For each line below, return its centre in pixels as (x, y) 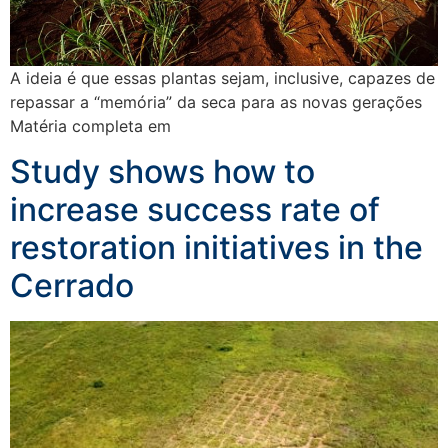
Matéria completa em (90, 126)
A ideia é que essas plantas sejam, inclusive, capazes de (222, 78)
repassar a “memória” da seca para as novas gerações (216, 102)
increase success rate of (195, 209)
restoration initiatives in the (216, 247)
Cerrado (72, 285)
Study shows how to (162, 171)
